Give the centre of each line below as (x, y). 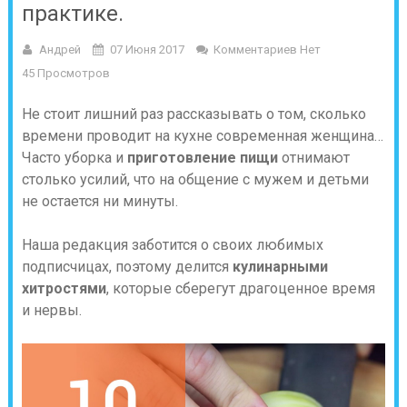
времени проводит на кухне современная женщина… (202, 136)
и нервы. (51, 310)
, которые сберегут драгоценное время (240, 288)
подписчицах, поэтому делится (127, 267)
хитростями (64, 288)
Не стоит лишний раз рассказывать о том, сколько (194, 114)
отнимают (313, 158)
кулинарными (280, 267)
